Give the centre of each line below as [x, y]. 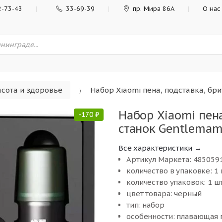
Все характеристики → [160, 148]
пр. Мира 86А [153, 9]
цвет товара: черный [164, 193]
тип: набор [145, 205]
